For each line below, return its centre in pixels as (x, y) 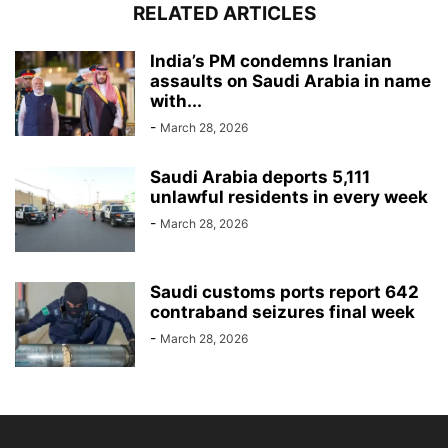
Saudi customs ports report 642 (284, 291)
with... (176, 100)
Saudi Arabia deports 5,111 (260, 176)
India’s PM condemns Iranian (271, 60)
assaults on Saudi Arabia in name (290, 80)
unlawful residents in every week (289, 196)
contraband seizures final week (282, 311)
